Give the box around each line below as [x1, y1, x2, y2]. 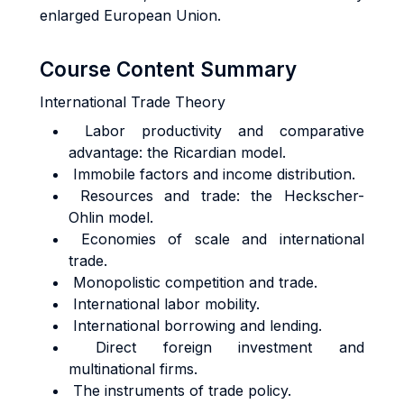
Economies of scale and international [69, 230, 364, 248]
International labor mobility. [69, 295, 260, 313]
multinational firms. [69, 360, 197, 378]
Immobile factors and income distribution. [69, 165, 355, 183]
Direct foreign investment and [69, 338, 364, 356]
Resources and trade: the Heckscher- [69, 187, 364, 205]
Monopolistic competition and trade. [69, 273, 317, 291]
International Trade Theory [40, 93, 225, 111]
